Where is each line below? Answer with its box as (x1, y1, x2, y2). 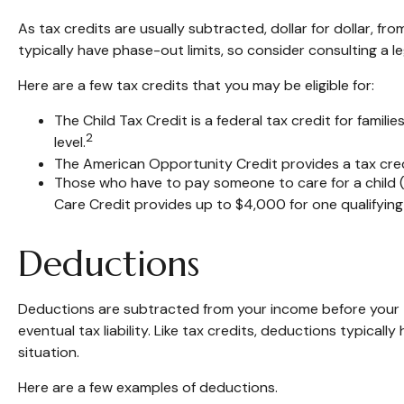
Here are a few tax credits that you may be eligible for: (18, 75, 374, 95)
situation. (18, 342, 79, 362)
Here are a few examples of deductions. (18, 377, 278, 397)
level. (54, 132, 86, 151)
